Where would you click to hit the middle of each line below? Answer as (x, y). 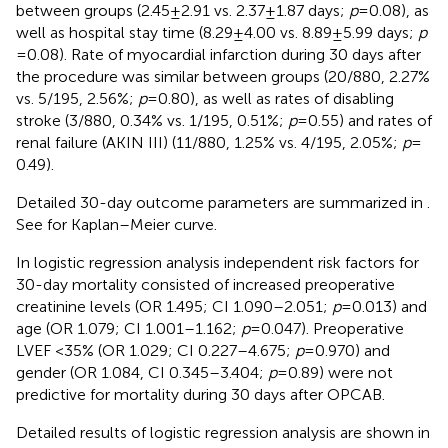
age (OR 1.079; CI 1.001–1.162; (128, 328)
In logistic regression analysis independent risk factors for (217, 262)
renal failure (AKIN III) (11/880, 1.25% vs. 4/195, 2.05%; (209, 142)
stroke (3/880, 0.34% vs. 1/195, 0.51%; (152, 120)
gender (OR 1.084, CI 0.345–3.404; (142, 372)
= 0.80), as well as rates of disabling (270, 98)
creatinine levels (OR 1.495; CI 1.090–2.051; (174, 306)
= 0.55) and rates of (364, 120)
